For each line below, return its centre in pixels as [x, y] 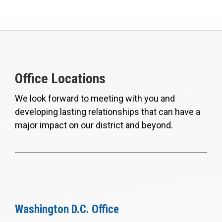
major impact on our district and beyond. [94, 125]
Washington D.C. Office [67, 209]
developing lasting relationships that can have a [108, 111]
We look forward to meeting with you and [95, 98]
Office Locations [60, 78]
